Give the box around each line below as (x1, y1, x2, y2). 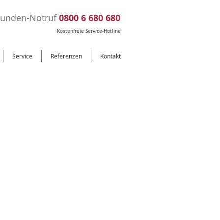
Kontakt (100, 52, 121, 60)
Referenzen (51, 52, 82, 60)
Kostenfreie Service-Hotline (57, 28, 121, 34)
